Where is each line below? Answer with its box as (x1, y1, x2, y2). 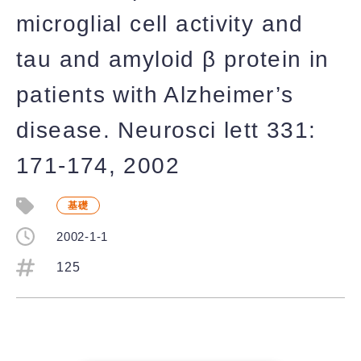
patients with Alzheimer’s (16, 82, 294, 107)
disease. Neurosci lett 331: (16, 118, 317, 143)
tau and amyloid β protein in (16, 47, 330, 72)
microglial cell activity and (16, 11, 304, 36)
